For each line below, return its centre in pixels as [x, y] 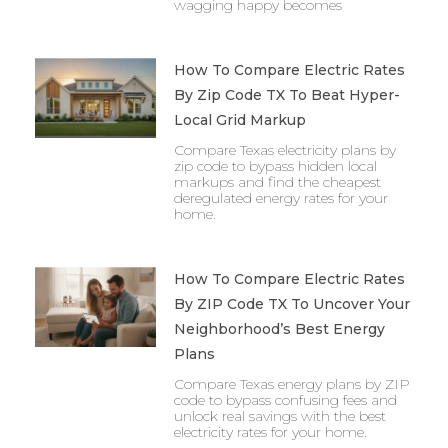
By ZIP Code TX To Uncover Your [291, 303]
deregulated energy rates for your [280, 197]
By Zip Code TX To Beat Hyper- [286, 94]
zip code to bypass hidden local [275, 165]
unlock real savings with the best [279, 415]
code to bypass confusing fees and [285, 399]
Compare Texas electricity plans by [284, 149]
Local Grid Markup [239, 119]
